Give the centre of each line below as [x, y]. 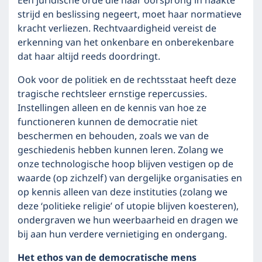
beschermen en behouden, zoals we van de [113, 136]
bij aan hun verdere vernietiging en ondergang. [122, 235]
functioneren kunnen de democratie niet [108, 122]
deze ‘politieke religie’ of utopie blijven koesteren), [128, 206]
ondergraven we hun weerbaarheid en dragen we [128, 220]
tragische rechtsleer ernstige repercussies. [112, 94]
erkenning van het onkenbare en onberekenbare [126, 43]
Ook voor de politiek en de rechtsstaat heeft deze [127, 80]
